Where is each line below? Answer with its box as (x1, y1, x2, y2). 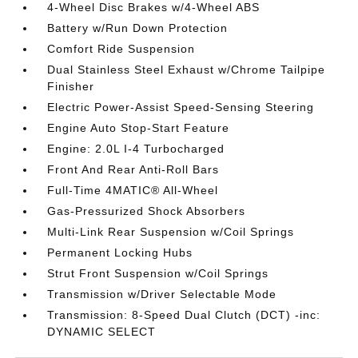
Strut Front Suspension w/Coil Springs (47, 267, 269, 280)
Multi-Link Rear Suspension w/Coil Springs (47, 225, 295, 238)
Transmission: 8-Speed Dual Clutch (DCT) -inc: (47, 308, 321, 321)
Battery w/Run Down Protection (47, 22, 229, 34)
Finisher (47, 80, 95, 93)
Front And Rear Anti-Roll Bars (47, 163, 220, 176)
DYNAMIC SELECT (47, 325, 157, 338)
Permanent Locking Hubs (47, 246, 193, 259)
